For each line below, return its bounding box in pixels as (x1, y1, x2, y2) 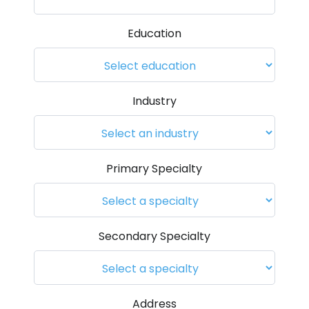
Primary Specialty (106, 161, 203, 177)
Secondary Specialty (98, 228, 210, 244)
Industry (132, 93, 177, 109)
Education (127, 26, 181, 41)
